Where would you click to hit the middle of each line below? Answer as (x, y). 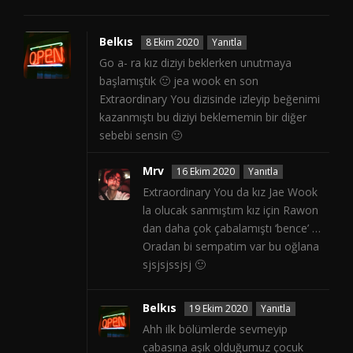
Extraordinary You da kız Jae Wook (230, 192)
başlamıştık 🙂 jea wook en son (179, 81)
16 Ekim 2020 (206, 172)
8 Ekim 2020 (172, 43)
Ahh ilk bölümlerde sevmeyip (215, 329)
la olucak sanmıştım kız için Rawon (230, 210)
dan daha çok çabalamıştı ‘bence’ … (232, 229)
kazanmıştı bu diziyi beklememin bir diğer (203, 117)
